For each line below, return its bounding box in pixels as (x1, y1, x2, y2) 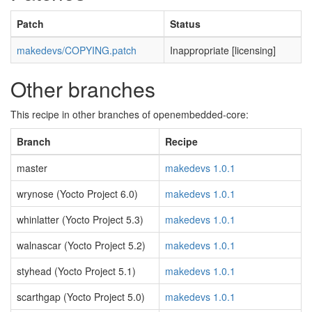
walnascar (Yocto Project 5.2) (17, 238, 146, 252)
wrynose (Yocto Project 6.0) (17, 187, 138, 201)
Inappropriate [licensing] (170, 43, 276, 57)
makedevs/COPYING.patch (17, 43, 136, 57)
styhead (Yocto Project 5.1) (17, 264, 136, 278)
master (17, 161, 47, 175)
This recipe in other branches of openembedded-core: (10, 107, 249, 121)
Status (170, 17, 201, 31)
